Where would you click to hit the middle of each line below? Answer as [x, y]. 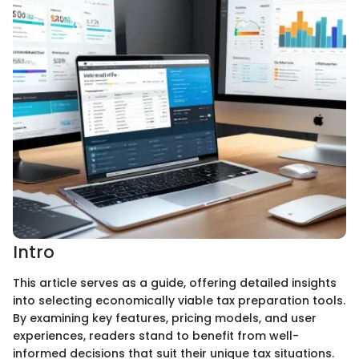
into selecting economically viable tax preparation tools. [179, 300]
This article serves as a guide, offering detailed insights [175, 282]
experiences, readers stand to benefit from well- [156, 335]
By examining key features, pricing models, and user [165, 318]
